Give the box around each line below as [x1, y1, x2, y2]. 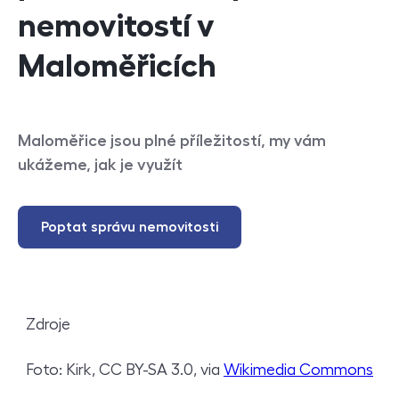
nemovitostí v [18, 9, 215, 42]
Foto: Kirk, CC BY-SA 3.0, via [26, 361, 224, 378]
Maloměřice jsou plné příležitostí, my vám [18, 132, 326, 149]
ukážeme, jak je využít [18, 156, 183, 173]
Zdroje [26, 315, 70, 332]
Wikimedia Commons [224, 361, 373, 378]
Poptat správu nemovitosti [41, 219, 218, 234]
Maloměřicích [18, 49, 216, 82]
